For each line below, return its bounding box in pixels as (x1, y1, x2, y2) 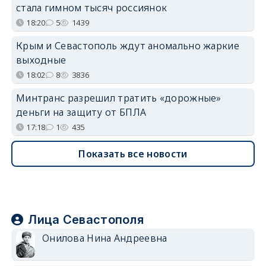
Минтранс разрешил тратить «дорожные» (15, 91, 221, 104)
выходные (15, 53, 66, 66)
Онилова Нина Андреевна (42, 231, 167, 245)
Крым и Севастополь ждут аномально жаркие (15, 39, 239, 52)
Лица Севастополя (28, 212, 144, 227)
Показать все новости (78, 147, 188, 160)
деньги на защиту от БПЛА (15, 105, 147, 119)
